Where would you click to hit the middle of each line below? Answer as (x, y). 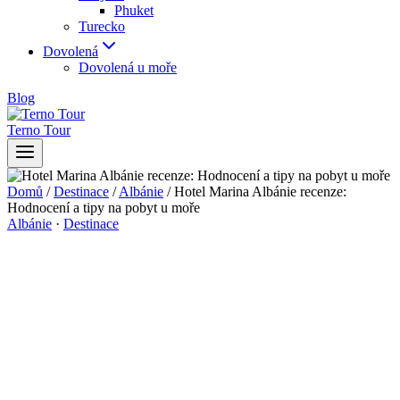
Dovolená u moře (128, 67)
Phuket (134, 10)
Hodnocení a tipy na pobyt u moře (104, 208)
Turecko (102, 26)
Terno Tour (39, 130)
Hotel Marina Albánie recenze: (260, 192)
